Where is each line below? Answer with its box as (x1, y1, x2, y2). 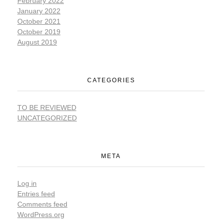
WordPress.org (17, 210, 64, 219)
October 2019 (17, 27, 60, 36)
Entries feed (17, 189, 55, 198)
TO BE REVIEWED (17, 103, 76, 111)
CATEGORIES (87, 76, 135, 84)
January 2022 (17, 6, 60, 15)
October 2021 (17, 17, 60, 25)
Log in (17, 179, 37, 187)
